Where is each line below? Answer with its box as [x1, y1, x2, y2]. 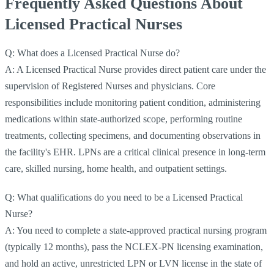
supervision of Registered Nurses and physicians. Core [5, 80, 215, 91]
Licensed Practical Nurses [5, 15, 182, 33]
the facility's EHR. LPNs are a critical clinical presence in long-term [5, 146, 265, 157]
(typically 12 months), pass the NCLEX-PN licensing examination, [5, 241, 263, 252]
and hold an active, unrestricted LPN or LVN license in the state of [5, 257, 262, 268]
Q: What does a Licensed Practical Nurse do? [5, 47, 180, 58]
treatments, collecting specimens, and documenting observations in [5, 130, 261, 141]
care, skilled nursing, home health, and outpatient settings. [5, 163, 227, 174]
